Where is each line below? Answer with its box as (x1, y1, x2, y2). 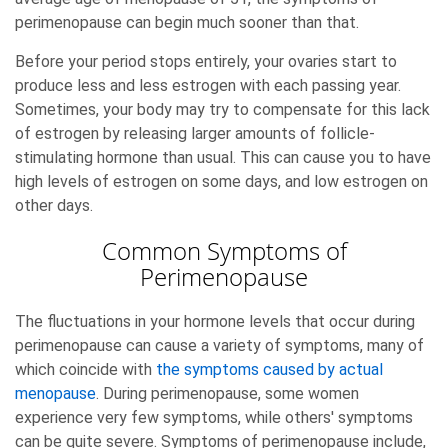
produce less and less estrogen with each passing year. (15, 75, 401, 95)
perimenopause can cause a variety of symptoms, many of (15, 335, 424, 355)
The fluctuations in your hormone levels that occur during (15, 311, 415, 331)
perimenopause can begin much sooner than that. (15, 12, 359, 32)
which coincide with (15, 359, 156, 379)
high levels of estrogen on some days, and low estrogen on (15, 171, 428, 191)
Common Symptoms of (101, 234, 347, 267)
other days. (15, 195, 93, 215)
